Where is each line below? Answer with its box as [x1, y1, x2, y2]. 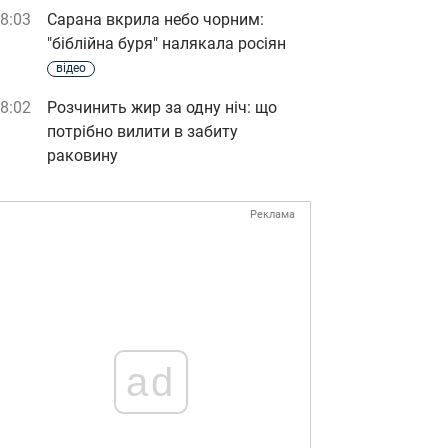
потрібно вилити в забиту [47, 122, 238, 141]
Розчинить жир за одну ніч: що [47, 98, 277, 117]
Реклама [250, 208, 295, 221]
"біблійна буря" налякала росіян [47, 34, 286, 53]
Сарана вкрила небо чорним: [47, 10, 264, 29]
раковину [47, 146, 118, 165]
